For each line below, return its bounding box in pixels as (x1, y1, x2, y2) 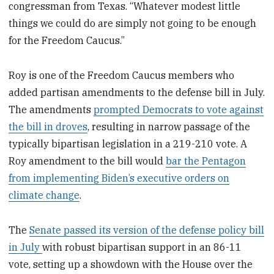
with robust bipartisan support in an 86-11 (42, 240, 242, 253)
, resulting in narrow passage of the (87, 120, 251, 133)
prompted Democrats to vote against (94, 103, 264, 116)
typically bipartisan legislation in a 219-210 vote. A (9, 138, 248, 150)
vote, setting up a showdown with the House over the (9, 257, 253, 270)
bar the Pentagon (166, 155, 246, 168)
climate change (9, 189, 80, 202)
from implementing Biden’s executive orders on (9, 172, 230, 185)
